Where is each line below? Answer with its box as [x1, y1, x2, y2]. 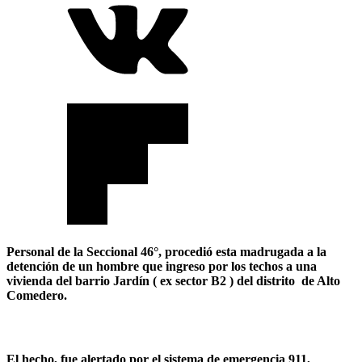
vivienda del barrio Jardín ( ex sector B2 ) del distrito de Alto [6, 274, 340, 288]
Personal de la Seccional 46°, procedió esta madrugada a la [6, 245, 326, 259]
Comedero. [6, 288, 67, 303]
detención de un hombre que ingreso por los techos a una [6, 259, 317, 274]
